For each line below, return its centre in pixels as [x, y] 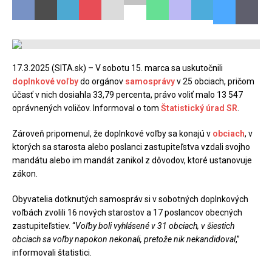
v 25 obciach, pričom [216, 81]
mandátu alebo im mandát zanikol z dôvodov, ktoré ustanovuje [132, 160]
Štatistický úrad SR [199, 108]
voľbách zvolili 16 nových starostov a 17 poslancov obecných [127, 212]
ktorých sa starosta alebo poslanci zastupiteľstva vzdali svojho [131, 147]
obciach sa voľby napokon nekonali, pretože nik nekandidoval [124, 239]
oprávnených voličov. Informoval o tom [87, 108]
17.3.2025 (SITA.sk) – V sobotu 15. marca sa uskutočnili [117, 68]
